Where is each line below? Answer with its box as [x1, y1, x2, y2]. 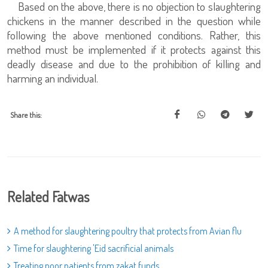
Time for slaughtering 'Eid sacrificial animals [14, 242, 173, 254]
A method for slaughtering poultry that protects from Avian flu [14, 225, 242, 237]
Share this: [10, 110, 42, 120]
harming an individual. [7, 71, 98, 86]
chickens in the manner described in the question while [7, 13, 261, 28]
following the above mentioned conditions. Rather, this [7, 28, 261, 42]
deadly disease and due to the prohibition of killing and [7, 56, 261, 71]
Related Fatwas [7, 187, 89, 206]
